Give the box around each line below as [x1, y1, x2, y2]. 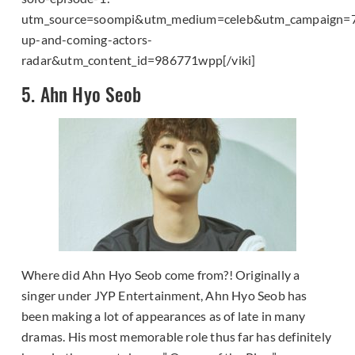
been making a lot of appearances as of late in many [21, 307, 306, 323]
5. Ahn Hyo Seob [21, 80, 141, 108]
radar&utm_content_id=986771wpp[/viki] [21, 52, 256, 67]
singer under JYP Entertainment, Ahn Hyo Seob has [21, 287, 307, 303]
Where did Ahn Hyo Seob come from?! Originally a [21, 266, 300, 282]
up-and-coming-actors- [21, 32, 153, 47]
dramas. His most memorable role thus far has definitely [21, 328, 332, 344]
